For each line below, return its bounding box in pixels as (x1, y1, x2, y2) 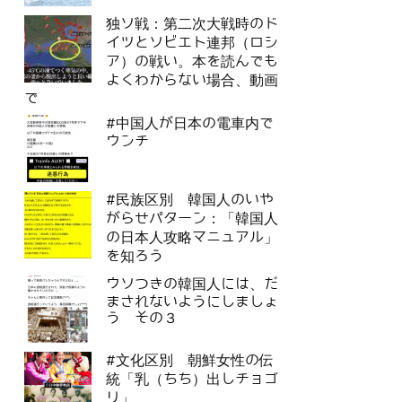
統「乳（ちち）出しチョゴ (106, 371, 278, 388)
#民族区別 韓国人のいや (106, 192, 274, 208)
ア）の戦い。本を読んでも (106, 54, 278, 70)
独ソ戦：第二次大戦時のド (106, 16, 278, 32)
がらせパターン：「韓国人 (106, 211, 278, 227)
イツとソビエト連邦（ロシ (106, 35, 278, 51)
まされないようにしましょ (106, 294, 278, 310)
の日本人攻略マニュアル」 (106, 230, 278, 246)
